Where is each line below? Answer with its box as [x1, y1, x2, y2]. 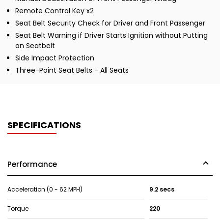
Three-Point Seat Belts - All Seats [15, 65, 129, 76]
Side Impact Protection [15, 53, 94, 63]
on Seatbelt [15, 41, 55, 51]
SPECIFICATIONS [7, 119, 81, 132]
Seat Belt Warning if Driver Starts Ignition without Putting [15, 30, 208, 41]
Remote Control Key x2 [15, 6, 94, 16]
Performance [7, 159, 57, 170]
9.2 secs [149, 185, 174, 194]
